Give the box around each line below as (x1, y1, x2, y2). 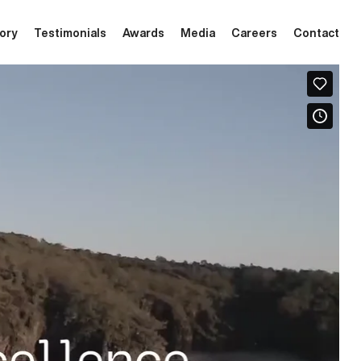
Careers (231, 23, 278, 41)
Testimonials (34, 23, 107, 41)
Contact (293, 23, 340, 41)
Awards (122, 23, 165, 41)
